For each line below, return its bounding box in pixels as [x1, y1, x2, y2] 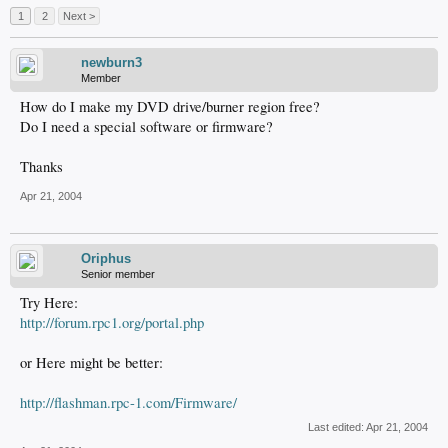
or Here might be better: [20, 353, 163, 372]
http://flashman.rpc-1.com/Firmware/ [20, 393, 237, 412]
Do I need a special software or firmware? [20, 117, 273, 136]
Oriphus [81, 251, 131, 266]
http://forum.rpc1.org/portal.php [20, 313, 204, 332]
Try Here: [20, 293, 78, 312]
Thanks [20, 157, 63, 176]
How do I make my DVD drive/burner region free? [20, 97, 320, 116]
